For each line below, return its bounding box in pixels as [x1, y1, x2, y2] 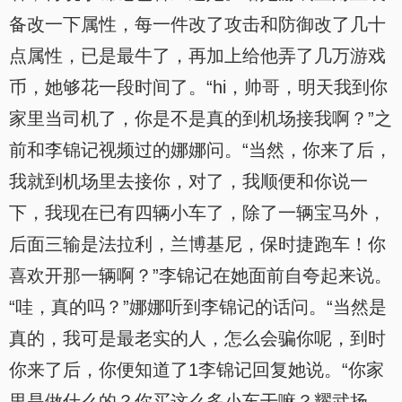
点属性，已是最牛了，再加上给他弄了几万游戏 [9, 46, 386, 66]
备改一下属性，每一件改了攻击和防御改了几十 [9, 14, 386, 34]
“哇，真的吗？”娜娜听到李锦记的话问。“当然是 [9, 297, 387, 317]
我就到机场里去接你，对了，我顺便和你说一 [9, 171, 368, 191]
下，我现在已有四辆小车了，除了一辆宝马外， [9, 203, 386, 223]
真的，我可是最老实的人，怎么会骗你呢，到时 [9, 328, 386, 348]
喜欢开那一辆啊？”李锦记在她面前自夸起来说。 [9, 266, 392, 285]
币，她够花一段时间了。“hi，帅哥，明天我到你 [9, 77, 388, 97]
